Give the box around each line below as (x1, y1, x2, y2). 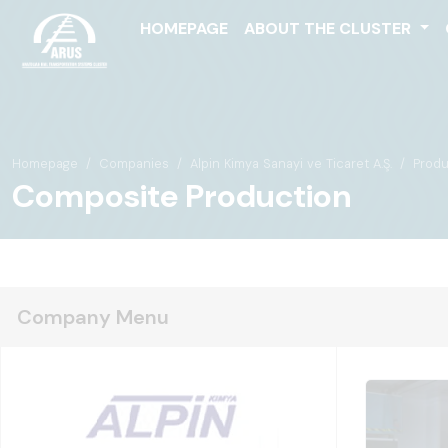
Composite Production (12, 175, 351, 217)
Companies (99, 155, 169, 172)
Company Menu (17, 304, 169, 330)
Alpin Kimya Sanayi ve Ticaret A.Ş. (190, 155, 392, 172)
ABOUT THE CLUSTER (244, 18, 416, 39)
